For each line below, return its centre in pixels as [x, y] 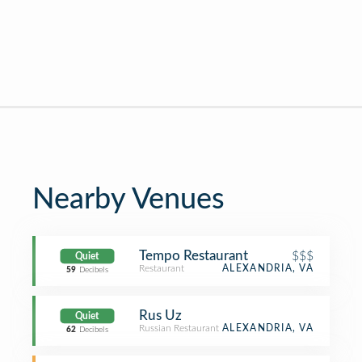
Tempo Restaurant [194, 256]
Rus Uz [160, 316]
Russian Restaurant [179, 328]
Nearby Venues [128, 200]
